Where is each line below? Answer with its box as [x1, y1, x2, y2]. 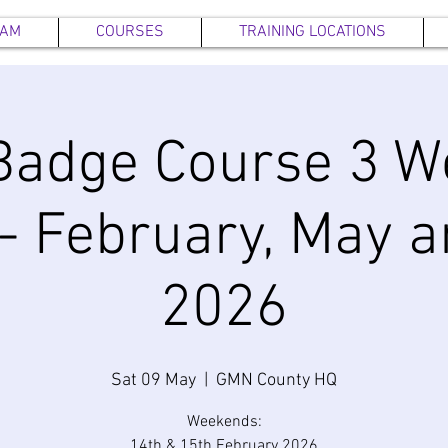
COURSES [96, 22, 164, 42]
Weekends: [186, 412, 262, 432]
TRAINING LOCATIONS [239, 22, 386, 42]
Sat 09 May [111, 370, 196, 391]
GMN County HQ [216, 370, 337, 391]
